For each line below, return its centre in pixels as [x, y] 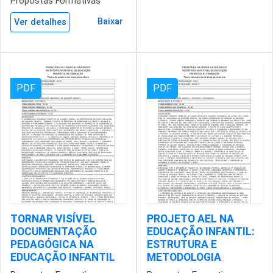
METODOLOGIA [184, 257]
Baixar [110, 22]
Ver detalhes [40, 22]
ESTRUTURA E [182, 244]
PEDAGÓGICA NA [52, 244]
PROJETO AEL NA [190, 219]
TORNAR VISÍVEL [53, 219]
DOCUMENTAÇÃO [54, 232]
